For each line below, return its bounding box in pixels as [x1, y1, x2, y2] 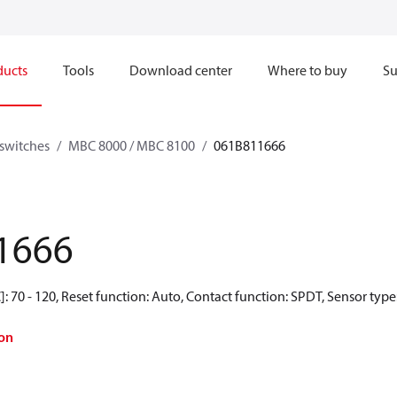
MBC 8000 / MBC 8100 [68, 136, 195, 154]
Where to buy [268, 61, 347, 79]
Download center [129, 61, 232, 79]
